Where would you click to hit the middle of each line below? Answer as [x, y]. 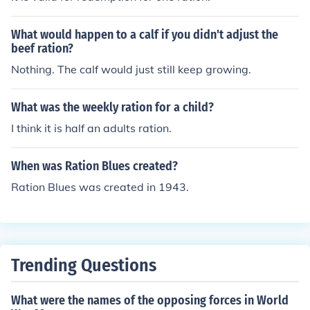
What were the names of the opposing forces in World [150, 300]
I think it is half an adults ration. [91, 128]
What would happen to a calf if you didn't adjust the [145, 35]
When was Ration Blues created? [94, 166]
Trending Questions [84, 265]
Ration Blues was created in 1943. [100, 187]
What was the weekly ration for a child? [112, 107]
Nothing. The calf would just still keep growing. [131, 69]
